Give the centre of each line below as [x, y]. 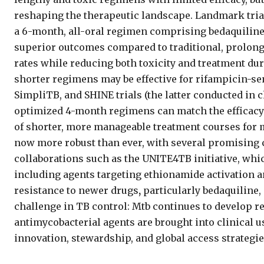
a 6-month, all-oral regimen [81, 31]
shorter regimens [56, 79]
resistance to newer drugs [76, 190]
